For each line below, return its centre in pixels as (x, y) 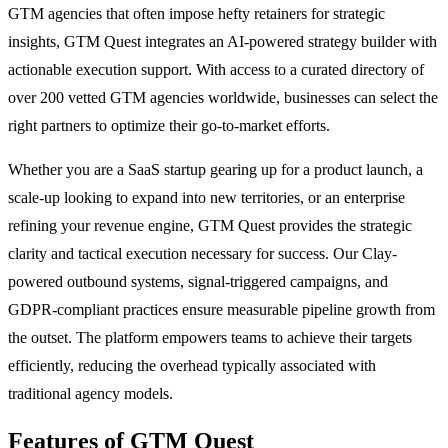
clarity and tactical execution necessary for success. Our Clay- (202, 253)
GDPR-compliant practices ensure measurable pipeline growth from (221, 309)
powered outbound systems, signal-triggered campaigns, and (198, 281)
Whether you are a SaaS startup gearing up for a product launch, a (215, 169)
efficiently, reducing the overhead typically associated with (192, 365)
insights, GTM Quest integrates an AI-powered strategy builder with (222, 41)
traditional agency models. (90, 393)
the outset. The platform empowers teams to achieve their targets (210, 337)
